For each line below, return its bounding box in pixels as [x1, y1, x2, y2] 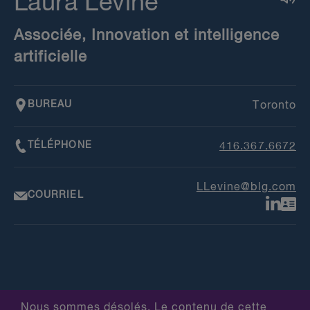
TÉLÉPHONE [28, 140, 92, 150]
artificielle [14, 49, 87, 65]
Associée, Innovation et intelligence [14, 28, 280, 44]
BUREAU [28, 100, 73, 109]
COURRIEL [28, 190, 84, 201]
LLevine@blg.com [196, 181, 296, 193]
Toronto [253, 100, 296, 111]
